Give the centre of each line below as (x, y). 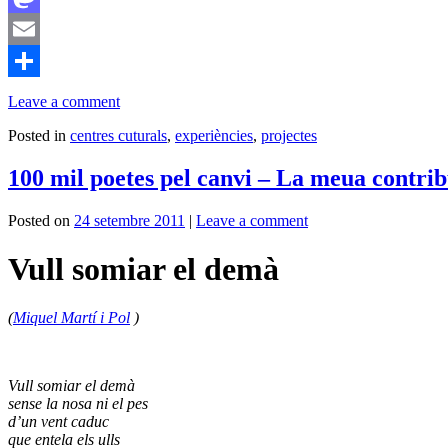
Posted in (37, 135)
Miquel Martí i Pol (71, 318)
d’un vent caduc (58, 422)
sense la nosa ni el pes (78, 404)
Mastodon (39, 28)
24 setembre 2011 (129, 220)
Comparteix (45, 92)
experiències (214, 135)
